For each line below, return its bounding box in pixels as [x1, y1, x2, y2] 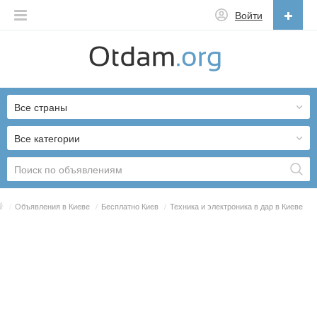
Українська [30, 127, 86, 144]
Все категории [14, 130, 80, 145]
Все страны [14, 99, 67, 114]
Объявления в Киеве [15, 200, 90, 212]
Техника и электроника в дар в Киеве [170, 200, 303, 212]
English [30, 76, 68, 93]
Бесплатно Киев [101, 200, 158, 212]
